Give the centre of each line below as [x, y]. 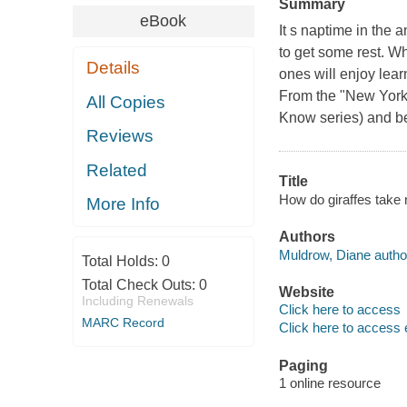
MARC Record [123, 322]
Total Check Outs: [140, 284]
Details [114, 68]
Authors [307, 237]
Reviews [120, 136]
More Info [124, 204]
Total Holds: [121, 261]
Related [117, 170]
